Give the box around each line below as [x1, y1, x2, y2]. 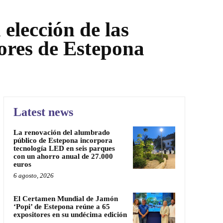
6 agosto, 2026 [13, 171, 54, 179]
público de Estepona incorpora [13, 136, 112, 144]
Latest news [13, 105, 73, 118]
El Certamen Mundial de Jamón [13, 194, 118, 203]
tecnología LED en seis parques [13, 144, 115, 152]
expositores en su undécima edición [13, 210, 127, 219]
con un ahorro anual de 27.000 [13, 152, 113, 160]
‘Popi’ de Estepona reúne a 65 [13, 202, 110, 211]
